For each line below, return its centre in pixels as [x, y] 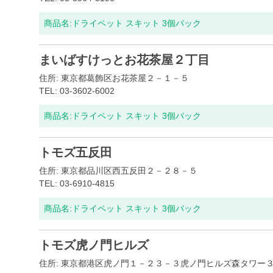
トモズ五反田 [76, 152]
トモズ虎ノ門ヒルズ [94, 245]
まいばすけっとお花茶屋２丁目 [124, 60]
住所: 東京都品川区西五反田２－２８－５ [118, 171]
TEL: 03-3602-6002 [77, 91]
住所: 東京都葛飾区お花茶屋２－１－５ [114, 78]
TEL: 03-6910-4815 [77, 183]
